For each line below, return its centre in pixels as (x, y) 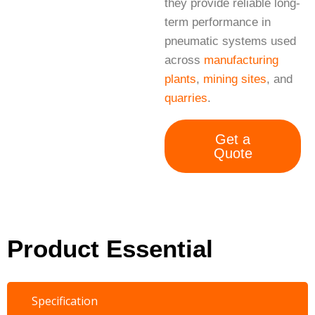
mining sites (235, 79)
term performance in (218, 22)
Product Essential (110, 249)
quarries (186, 98)
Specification (65, 301)
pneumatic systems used (230, 41)
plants (180, 79)
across (184, 60)
